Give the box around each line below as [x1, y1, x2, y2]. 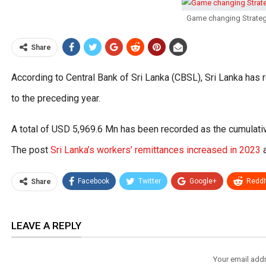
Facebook [78, 177, 109, 186]
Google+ [189, 177, 217, 186]
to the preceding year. [11, 93, 100, 104]
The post [11, 144, 50, 156]
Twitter [138, 177, 161, 186]
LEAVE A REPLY [11, 220, 81, 232]
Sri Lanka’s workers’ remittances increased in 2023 [50, 144, 261, 156]
